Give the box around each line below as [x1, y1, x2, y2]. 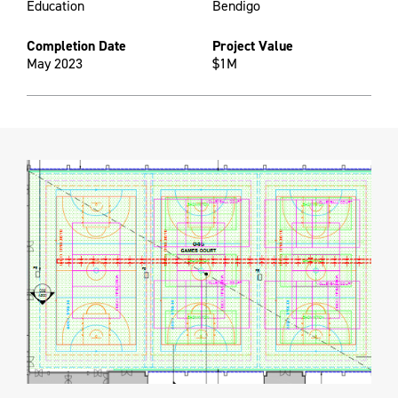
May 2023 [27, 54, 83, 74]
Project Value [212, 36, 293, 56]
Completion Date [27, 36, 126, 56]
